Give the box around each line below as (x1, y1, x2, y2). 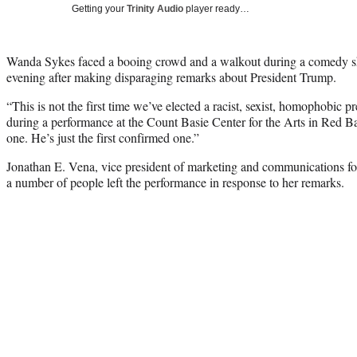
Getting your (72, 2, 127, 14)
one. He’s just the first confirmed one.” (6, 128, 199, 146)
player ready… (183, 2, 249, 14)
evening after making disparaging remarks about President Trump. (6, 68, 336, 85)
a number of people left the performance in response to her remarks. (6, 173, 344, 190)
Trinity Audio (127, 2, 183, 14)
